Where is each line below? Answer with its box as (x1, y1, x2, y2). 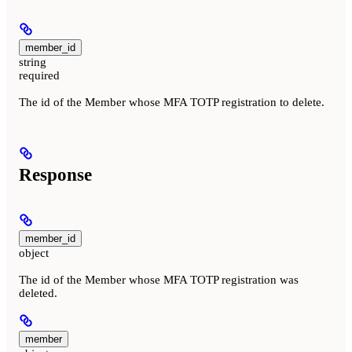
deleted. (19, 287, 57, 300)
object (19, 247, 49, 260)
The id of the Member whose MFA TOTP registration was (19, 273, 299, 287)
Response (19, 164, 92, 185)
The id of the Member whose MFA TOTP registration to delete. (19, 95, 324, 108)
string (19, 55, 46, 68)
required (19, 68, 60, 82)
